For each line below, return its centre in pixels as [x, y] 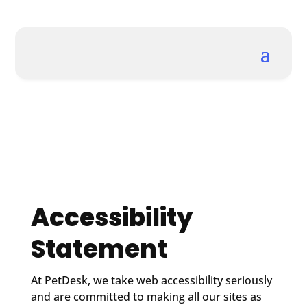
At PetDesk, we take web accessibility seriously [151, 280]
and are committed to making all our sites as [146, 296]
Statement [99, 249]
